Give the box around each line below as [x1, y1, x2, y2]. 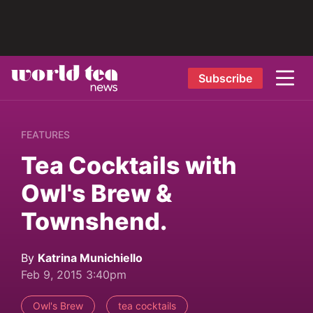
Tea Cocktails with [21, 151, 237, 180]
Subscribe [198, 71, 252, 85]
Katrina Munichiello [38, 251, 143, 265]
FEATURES [21, 129, 70, 140]
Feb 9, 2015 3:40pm [21, 268, 126, 282]
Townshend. [21, 207, 167, 235]
